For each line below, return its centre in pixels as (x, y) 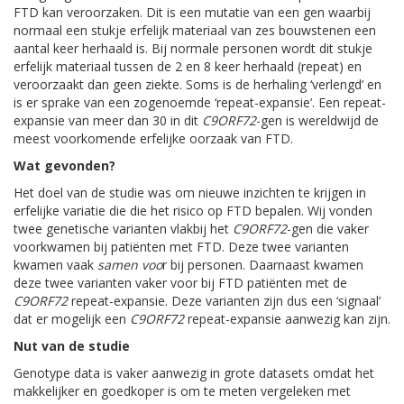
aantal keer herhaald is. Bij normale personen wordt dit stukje (193, 48)
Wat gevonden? (64, 165)
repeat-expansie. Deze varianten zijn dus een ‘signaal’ (224, 301)
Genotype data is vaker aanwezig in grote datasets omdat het (194, 373)
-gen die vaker (328, 229)
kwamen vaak (55, 265)
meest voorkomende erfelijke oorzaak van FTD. (153, 138)
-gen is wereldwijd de (317, 120)
